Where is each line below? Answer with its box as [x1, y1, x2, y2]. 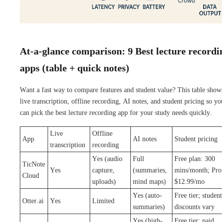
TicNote [22, 160, 45, 168]
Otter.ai [22, 197, 44, 205]
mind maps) [133, 177, 166, 185]
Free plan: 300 [174, 155, 215, 163]
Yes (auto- [133, 191, 162, 199]
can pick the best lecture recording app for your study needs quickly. [20, 109, 212, 116]
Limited [92, 197, 114, 205]
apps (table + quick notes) [20, 62, 129, 73]
